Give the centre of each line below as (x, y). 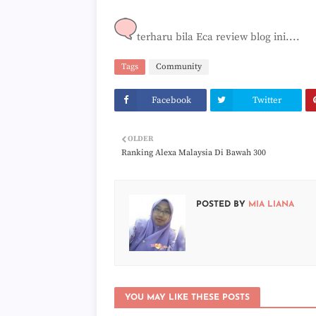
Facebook (172, 100)
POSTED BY (221, 205)
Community (179, 67)
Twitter (267, 100)
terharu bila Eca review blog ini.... (218, 37)
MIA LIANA (270, 205)
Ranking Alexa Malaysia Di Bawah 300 (194, 153)
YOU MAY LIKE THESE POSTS (187, 298)
